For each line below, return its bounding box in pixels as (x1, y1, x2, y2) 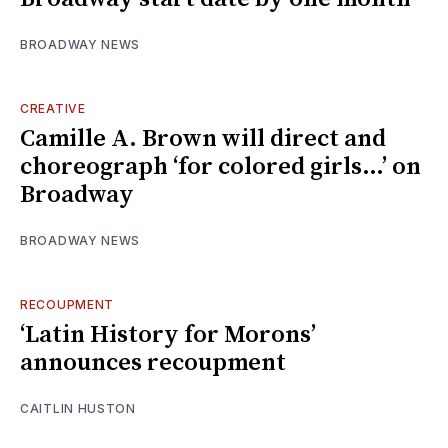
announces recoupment (20, 347, 286, 378)
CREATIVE (20, 100, 86, 116)
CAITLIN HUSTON (20, 400, 136, 416)
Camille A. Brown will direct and (20, 123, 386, 154)
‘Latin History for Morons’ (20, 319, 316, 350)
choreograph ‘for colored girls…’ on (20, 151, 421, 182)
